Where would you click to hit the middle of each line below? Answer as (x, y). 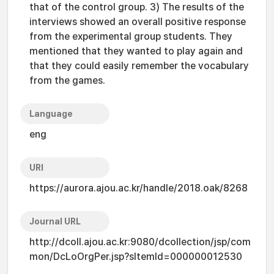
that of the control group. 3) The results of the (137, 7)
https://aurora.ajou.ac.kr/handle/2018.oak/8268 (139, 188)
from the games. (67, 80)
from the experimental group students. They (131, 36)
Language (51, 114)
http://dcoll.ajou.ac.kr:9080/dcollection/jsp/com (140, 242)
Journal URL (55, 221)
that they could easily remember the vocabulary (139, 66)
